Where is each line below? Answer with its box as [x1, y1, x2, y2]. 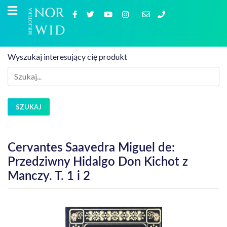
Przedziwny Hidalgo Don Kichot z [8, 156, 188, 168]
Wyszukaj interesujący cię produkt [8, 52, 127, 61]
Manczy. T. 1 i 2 [8, 170, 90, 182]
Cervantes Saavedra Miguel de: [8, 142, 175, 154]
